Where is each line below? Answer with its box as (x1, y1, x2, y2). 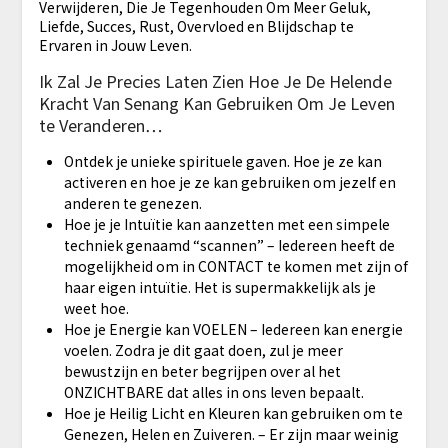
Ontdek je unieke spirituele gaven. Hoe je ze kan (63, 150, 382, 171)
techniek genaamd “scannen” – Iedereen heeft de (63, 234, 395, 255)
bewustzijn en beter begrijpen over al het (63, 360, 341, 381)
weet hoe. (63, 297, 129, 318)
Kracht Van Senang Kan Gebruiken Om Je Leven (38, 90, 395, 115)
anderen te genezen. (63, 192, 202, 213)
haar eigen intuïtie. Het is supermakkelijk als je (63, 276, 376, 297)
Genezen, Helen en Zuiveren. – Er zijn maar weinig (63, 423, 399, 444)
